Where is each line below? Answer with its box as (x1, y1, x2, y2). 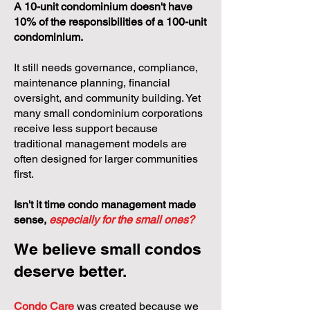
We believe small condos (14, 239, 201, 258)
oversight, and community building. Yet (14, 91, 201, 104)
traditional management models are (14, 137, 187, 150)
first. (14, 167, 34, 181)
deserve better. (14, 262, 127, 280)
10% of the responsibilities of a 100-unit (14, 15, 206, 28)
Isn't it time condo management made (14, 198, 196, 211)
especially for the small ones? (49, 213, 194, 226)
